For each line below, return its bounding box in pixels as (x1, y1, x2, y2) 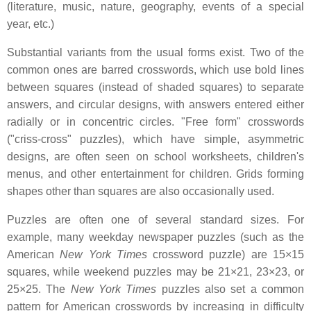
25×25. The (7, 283, 71, 296)
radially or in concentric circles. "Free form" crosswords (7, 116, 304, 128)
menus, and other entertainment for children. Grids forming (7, 168, 304, 180)
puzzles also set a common (161, 283, 305, 296)
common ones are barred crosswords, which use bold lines (7, 64, 304, 76)
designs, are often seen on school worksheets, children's (7, 151, 304, 163)
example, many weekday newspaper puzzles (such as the (7, 231, 304, 244)
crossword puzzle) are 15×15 (146, 249, 305, 261)
